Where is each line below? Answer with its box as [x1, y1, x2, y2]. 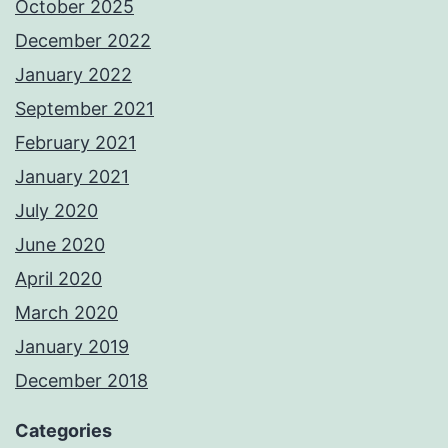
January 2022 [15, 64, 132, 86]
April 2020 [15, 268, 102, 290]
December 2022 [15, 30, 151, 52]
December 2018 [15, 370, 148, 392]
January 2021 [15, 166, 129, 188]
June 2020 [15, 234, 105, 256]
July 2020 [15, 200, 98, 222]
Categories [15, 420, 112, 442]
